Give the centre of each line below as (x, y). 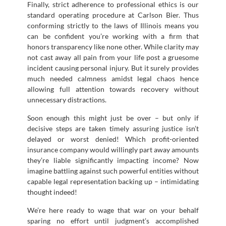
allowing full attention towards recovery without (113, 89)
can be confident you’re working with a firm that (113, 36)
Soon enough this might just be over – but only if (113, 118)
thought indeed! (52, 192)
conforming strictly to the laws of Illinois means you (113, 25)
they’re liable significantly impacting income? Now (113, 160)
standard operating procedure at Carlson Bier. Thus (113, 15)
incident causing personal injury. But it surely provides (113, 68)
